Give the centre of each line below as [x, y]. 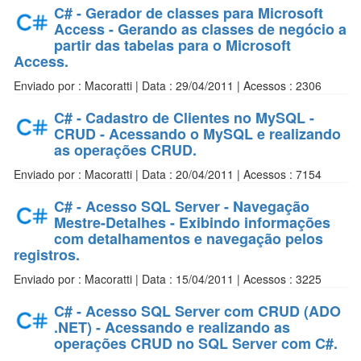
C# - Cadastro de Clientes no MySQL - [184, 118]
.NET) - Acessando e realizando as [172, 327]
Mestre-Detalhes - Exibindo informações [192, 222]
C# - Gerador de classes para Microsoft [189, 13]
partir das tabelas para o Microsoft [172, 45]
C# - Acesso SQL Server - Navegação [182, 206]
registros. [47, 255]
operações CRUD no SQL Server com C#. [196, 343]
